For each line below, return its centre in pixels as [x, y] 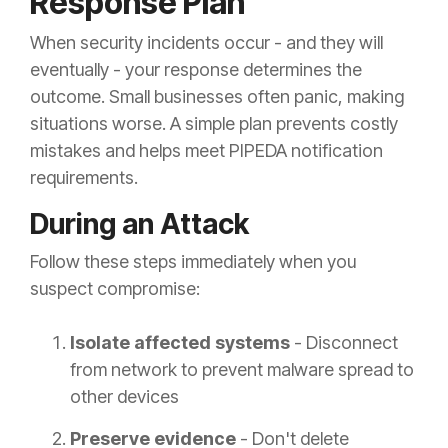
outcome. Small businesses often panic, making [217, 97]
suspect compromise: [115, 289]
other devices [124, 397]
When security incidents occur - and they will [206, 43]
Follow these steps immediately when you [193, 262]
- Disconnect [344, 343]
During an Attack [139, 224]
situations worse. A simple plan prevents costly [214, 124]
